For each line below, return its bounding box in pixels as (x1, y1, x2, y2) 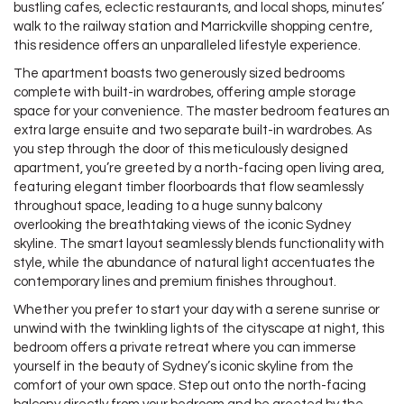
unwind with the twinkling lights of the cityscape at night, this (14, 322, 384, 336)
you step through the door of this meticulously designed (14, 142, 348, 157)
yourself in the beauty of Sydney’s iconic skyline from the (14, 360, 353, 374)
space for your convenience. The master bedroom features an (14, 105, 390, 119)
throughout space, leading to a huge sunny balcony (14, 199, 322, 214)
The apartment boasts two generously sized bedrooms (14, 67, 344, 81)
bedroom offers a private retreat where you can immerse (14, 341, 356, 355)
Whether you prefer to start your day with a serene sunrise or (14, 303, 380, 317)
